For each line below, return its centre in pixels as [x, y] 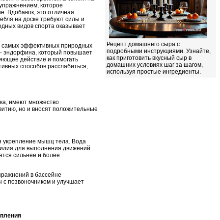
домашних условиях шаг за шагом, [155, 65]
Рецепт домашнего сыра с [143, 44]
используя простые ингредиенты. [154, 72]
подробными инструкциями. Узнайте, [159, 51]
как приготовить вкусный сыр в [149, 58]
